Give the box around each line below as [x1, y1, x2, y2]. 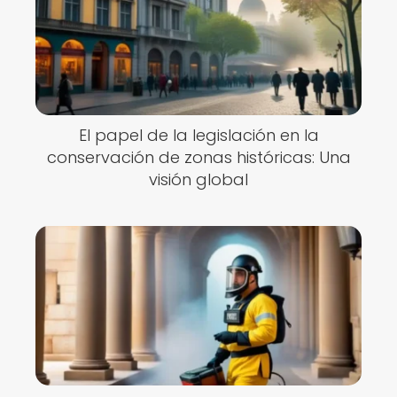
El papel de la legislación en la [78, 124, 319, 146]
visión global [149, 168, 248, 191]
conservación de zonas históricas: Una [46, 146, 351, 168]
